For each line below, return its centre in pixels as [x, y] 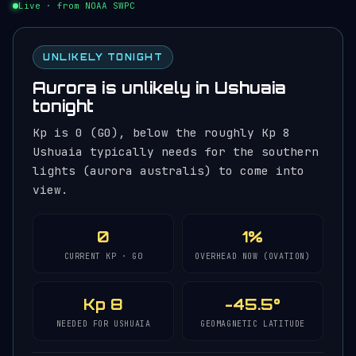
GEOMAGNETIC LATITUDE [253, 324]
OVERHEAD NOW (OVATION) [253, 256]
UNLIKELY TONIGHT [103, 57]
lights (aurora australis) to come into [168, 170]
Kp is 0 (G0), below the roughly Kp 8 [161, 132]
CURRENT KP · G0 [103, 256]
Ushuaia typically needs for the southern [176, 151]
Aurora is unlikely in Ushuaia [159, 88]
